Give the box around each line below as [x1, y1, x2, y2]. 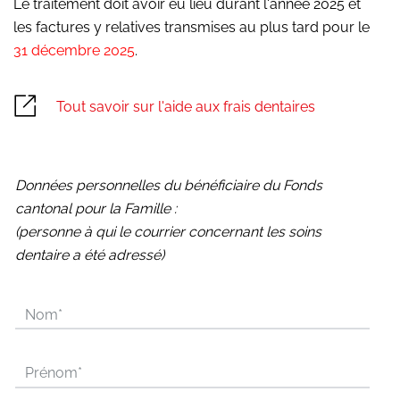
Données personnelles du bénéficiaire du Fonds [15, 176, 322, 194]
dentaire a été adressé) [15, 246, 164, 263]
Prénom [24, 364, 78, 381]
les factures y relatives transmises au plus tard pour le [13, 19, 370, 37]
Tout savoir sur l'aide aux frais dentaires [56, 98, 316, 116]
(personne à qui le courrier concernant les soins [15, 222, 321, 240]
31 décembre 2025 [13, 42, 135, 60]
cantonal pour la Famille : [15, 199, 177, 217]
